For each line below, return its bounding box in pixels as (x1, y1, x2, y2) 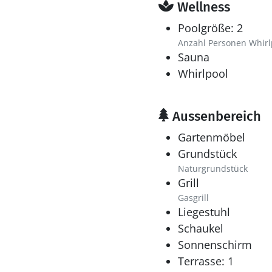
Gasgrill (177, 192, 209, 203)
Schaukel (177, 221, 223, 236)
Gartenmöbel (177, 130, 245, 144)
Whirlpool (177, 66, 228, 81)
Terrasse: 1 (177, 254, 234, 268)
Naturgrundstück (177, 163, 248, 174)
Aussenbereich (168, 108, 261, 124)
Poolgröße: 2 (177, 21, 243, 35)
